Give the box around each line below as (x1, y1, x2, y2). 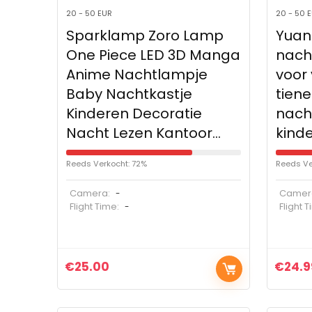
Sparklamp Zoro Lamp (66, 26, 224, 46)
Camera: (70, 187, 111, 201)
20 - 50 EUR (66, 8, 113, 19)
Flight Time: (70, 200, 122, 214)
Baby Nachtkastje (66, 84, 193, 104)
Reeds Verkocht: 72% (66, 158, 148, 170)
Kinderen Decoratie (66, 104, 203, 124)
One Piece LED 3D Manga (66, 45, 241, 65)
